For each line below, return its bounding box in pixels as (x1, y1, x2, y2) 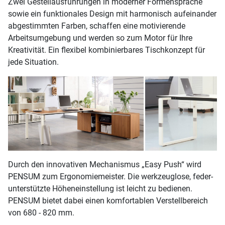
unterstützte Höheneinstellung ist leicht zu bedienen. (8, 184, 192, 194)
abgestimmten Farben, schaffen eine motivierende (8, 21, 185, 31)
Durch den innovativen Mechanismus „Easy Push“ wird (8, 160, 201, 170)
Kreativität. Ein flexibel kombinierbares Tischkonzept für (8, 45, 205, 55)
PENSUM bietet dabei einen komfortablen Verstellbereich (8, 196, 208, 206)
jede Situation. (8, 57, 59, 67)
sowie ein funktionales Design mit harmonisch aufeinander (8, 9, 216, 19)
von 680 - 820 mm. (8, 208, 74, 218)
